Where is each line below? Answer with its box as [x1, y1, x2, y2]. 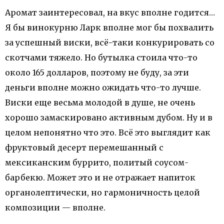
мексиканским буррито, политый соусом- [5, 157, 188, 167]
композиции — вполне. [5, 202, 105, 212]
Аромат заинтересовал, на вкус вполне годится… [5, 7, 215, 17]
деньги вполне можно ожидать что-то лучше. [5, 82, 201, 92]
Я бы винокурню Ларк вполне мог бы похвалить [5, 22, 213, 32]
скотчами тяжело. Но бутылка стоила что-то [5, 52, 197, 62]
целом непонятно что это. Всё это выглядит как [5, 127, 210, 137]
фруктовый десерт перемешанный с [5, 142, 163, 152]
